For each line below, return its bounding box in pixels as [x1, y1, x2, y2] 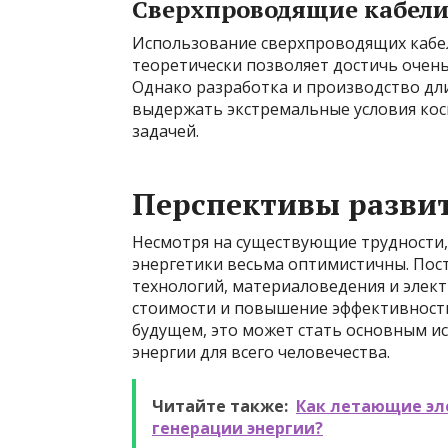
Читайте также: [152, 395, 288, 417]
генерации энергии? [152, 417, 323, 439]
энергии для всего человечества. [132, 341, 390, 363]
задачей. [132, 120, 199, 142]
